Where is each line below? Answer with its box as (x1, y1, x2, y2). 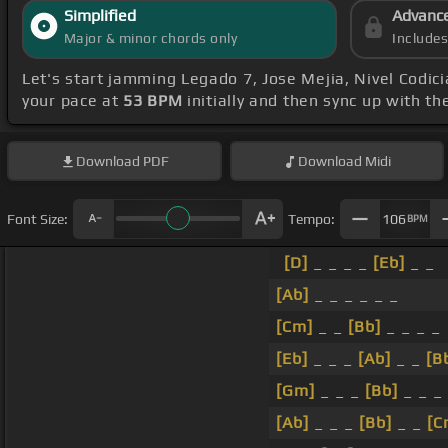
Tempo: (288, 210, 335, 227)
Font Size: (7, 210, 68, 227)
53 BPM (123, 91, 183, 111)
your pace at (22, 91, 124, 111)
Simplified (63, 6, 136, 26)
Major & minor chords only (63, 30, 238, 47)
